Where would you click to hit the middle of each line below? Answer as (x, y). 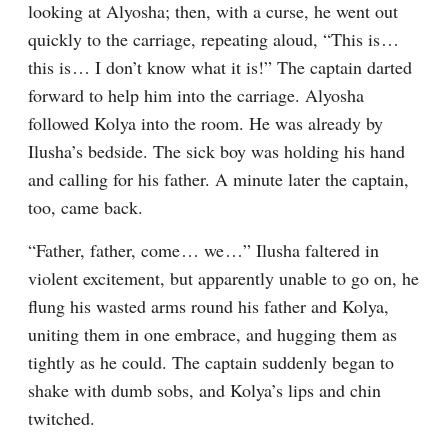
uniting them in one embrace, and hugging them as (212, 334)
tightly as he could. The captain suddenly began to (211, 362)
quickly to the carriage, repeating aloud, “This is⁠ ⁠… (213, 39)
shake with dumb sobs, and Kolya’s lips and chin (204, 390)
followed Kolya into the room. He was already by (205, 123)
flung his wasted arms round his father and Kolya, (208, 306)
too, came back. (85, 207)
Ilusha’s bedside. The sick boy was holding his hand (216, 151)
